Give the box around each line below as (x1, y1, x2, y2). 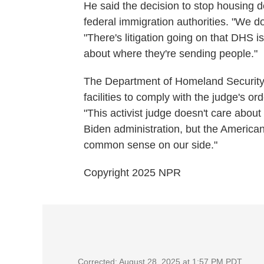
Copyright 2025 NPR (84, 167, 181, 179)
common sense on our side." (84, 139, 217, 151)
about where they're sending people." (84, 48, 258, 60)
